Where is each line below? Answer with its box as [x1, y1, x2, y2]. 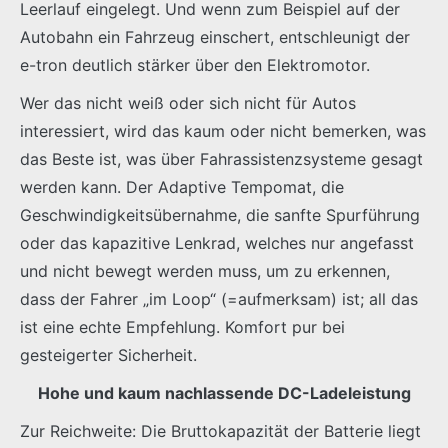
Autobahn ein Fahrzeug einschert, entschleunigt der [20, 27, 410, 48]
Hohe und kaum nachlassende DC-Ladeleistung [37, 383, 411, 404]
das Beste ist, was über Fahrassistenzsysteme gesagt [20, 149, 423, 170]
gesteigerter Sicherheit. [20, 345, 197, 366]
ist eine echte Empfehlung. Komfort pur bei [20, 317, 345, 338]
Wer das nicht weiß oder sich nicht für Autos [20, 93, 356, 114]
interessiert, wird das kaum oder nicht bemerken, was [20, 121, 426, 142]
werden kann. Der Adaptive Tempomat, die [20, 177, 344, 198]
